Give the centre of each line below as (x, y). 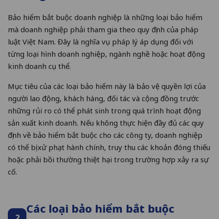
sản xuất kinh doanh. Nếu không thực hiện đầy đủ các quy (106, 123)
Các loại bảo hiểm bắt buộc (100, 208)
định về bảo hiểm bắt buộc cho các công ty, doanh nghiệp (105, 135)
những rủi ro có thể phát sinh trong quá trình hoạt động (104, 111)
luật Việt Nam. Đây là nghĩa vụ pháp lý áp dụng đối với (100, 42)
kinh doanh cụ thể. (39, 66)
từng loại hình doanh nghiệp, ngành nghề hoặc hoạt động (106, 54)
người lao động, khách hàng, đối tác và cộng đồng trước (103, 99)
